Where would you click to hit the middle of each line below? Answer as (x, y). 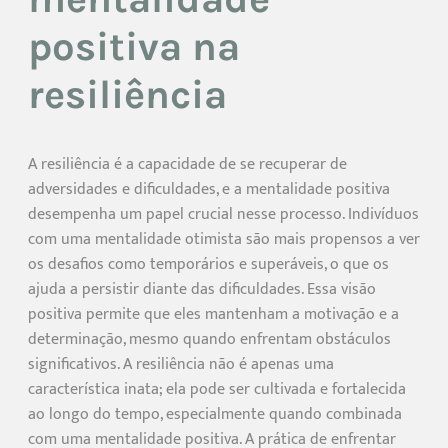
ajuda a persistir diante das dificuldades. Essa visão (202, 290)
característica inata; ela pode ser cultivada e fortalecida (217, 390)
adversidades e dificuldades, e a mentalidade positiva (209, 190)
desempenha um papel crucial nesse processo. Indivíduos (223, 215)
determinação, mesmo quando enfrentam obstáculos (209, 340)
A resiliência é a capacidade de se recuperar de (187, 165)
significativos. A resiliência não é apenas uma (181, 365)
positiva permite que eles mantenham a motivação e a (213, 315)
